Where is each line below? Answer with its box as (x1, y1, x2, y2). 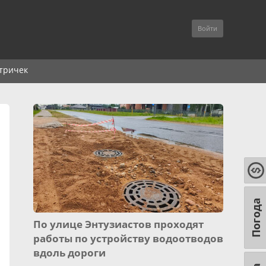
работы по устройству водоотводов (33, 232, 223, 245)
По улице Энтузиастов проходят (33, 217, 204, 231)
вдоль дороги (33, 246, 106, 259)
